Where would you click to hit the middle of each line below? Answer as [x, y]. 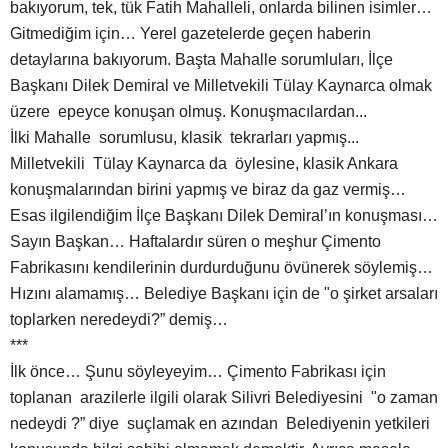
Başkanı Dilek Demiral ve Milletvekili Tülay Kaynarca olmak [221, 86]
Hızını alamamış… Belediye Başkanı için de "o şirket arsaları [224, 294]
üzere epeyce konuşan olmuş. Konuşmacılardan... [188, 112]
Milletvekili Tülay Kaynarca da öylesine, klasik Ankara [204, 164]
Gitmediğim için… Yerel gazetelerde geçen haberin [190, 34]
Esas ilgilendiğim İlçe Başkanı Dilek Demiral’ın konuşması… [224, 216]
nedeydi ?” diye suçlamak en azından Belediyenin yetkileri [220, 424]
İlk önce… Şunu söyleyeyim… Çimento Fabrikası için [198, 372]
